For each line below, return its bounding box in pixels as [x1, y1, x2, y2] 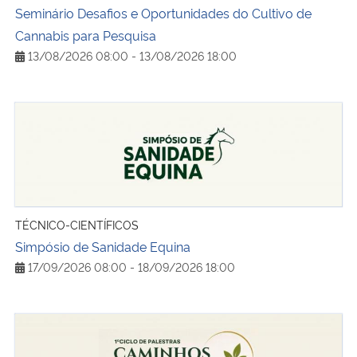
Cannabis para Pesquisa [15, 25, 156, 44]
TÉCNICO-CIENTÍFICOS [15, 216, 139, 232]
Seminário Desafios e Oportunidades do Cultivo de [15, 3, 312, 22]
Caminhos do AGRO [14, 315, 131, 333]
